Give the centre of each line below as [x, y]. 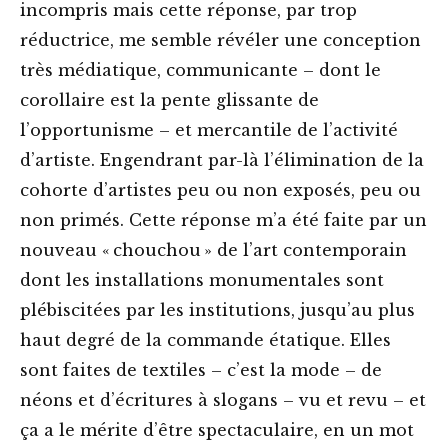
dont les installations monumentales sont [202, 280]
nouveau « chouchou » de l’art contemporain [213, 250]
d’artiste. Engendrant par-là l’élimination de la [222, 160]
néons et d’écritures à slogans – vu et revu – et [223, 400]
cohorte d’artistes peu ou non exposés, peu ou [220, 190]
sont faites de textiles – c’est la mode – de [201, 370]
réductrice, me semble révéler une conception [220, 40]
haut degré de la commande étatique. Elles [205, 340]
